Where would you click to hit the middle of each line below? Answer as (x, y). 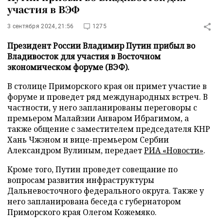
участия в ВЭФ (43, 9)
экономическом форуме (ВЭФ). (68, 67)
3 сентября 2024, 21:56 (41, 26)
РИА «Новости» (174, 150)
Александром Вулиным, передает (76, 150)
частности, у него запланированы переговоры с (102, 108)
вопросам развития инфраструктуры (81, 180)
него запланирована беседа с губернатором (94, 201)
